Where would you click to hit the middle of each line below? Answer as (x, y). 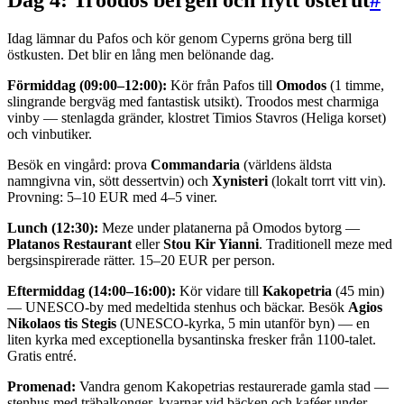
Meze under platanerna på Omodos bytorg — (229, 228)
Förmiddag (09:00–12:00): (87, 86)
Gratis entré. (42, 356)
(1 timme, (355, 86)
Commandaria (195, 165)
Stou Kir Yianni (211, 244)
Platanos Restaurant (69, 244)
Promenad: (41, 387)
